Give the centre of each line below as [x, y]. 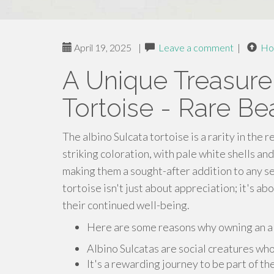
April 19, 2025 [102, 47]
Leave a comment [196, 47]
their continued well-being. [126, 205]
